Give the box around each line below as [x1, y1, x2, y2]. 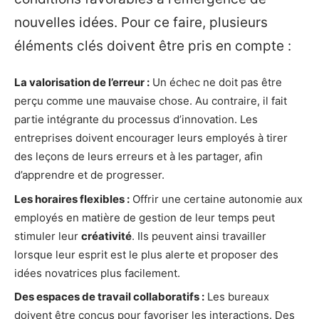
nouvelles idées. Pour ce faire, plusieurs [14, 14, 268, 31]
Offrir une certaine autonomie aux [130, 192, 303, 206]
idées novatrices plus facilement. [14, 266, 180, 280]
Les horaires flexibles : [14, 192, 130, 206]
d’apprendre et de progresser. [14, 168, 164, 182]
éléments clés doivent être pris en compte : [14, 37, 291, 54]
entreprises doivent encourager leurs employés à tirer [14, 131, 288, 145]
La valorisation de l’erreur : [14, 75, 150, 89]
